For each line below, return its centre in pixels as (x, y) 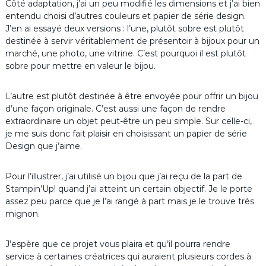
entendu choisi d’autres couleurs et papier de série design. (125, 16)
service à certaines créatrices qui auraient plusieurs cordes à (128, 257)
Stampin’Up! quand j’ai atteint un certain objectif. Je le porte (129, 189)
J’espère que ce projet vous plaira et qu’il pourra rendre (118, 244)
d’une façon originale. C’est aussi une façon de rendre (115, 109)
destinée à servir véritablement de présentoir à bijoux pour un (132, 41)
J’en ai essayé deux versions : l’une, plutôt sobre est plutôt (124, 29)
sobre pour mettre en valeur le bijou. (80, 66)
